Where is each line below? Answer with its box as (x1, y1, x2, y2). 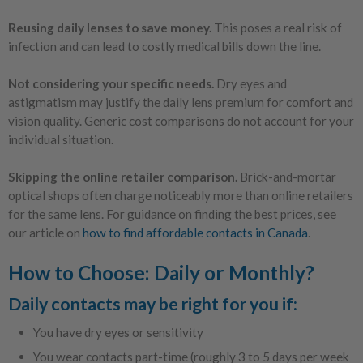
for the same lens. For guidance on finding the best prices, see (8, 206, 336, 221)
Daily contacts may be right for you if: (8, 293, 297, 315)
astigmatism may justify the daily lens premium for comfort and (8, 94, 353, 109)
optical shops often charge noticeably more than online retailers (8, 187, 353, 203)
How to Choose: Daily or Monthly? (8, 260, 314, 284)
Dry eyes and (214, 75, 287, 91)
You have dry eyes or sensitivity (32, 324, 203, 340)
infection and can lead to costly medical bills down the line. (8, 38, 321, 53)
